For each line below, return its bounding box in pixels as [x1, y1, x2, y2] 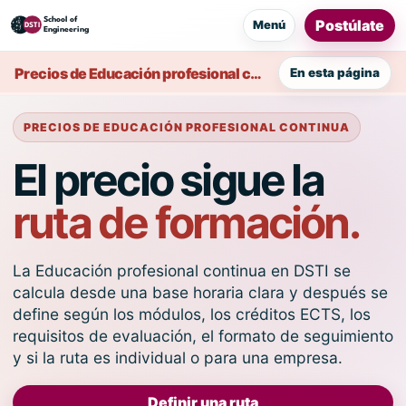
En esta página [290, 65, 380, 80]
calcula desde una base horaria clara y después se [13, 283, 388, 302]
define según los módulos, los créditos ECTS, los [13, 304, 371, 324]
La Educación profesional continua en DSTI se [13, 261, 351, 280]
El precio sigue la [13, 153, 324, 207]
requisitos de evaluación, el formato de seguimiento [13, 326, 393, 345]
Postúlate [315, 16, 384, 34]
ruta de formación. [13, 196, 359, 249]
